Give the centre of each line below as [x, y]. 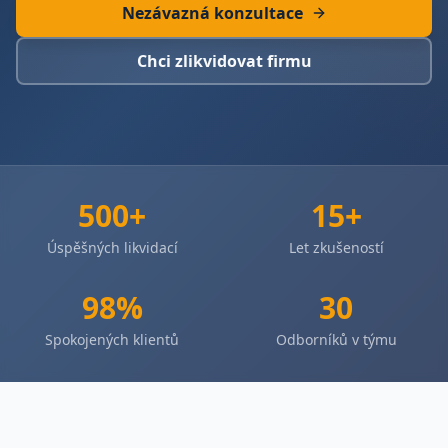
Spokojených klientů [112, 339]
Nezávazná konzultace [212, 13]
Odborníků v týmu [336, 339]
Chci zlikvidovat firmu [224, 61]
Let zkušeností [336, 247]
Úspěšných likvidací [112, 247]
